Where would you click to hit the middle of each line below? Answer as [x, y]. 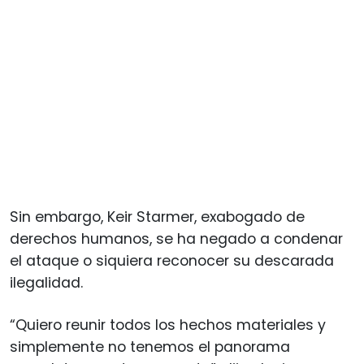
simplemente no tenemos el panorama [150, 347]
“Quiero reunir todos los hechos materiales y [168, 325]
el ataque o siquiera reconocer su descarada [172, 260]
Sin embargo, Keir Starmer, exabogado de [157, 217]
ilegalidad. [46, 282]
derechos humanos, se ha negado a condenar [176, 238]
